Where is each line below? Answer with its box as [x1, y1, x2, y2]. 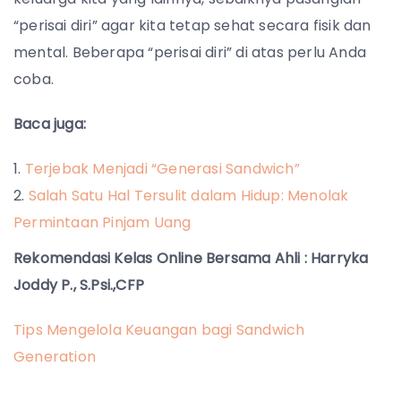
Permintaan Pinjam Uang [13, 211, 192, 233]
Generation [13, 346, 100, 367]
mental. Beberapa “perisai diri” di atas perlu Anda [13, 41, 367, 63]
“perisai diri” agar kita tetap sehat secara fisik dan [13, 14, 371, 36]
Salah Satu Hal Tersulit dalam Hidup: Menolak [28, 184, 349, 206]
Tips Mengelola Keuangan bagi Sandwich [13, 319, 305, 340]
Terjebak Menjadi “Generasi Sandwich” [24, 158, 300, 179]
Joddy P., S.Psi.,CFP [13, 274, 144, 295]
